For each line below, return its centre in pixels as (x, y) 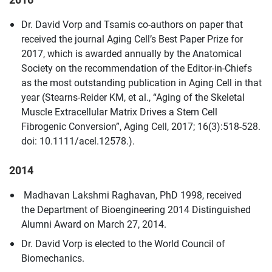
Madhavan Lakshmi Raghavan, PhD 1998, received (131, 194)
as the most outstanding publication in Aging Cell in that (141, 82)
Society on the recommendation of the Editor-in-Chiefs (137, 67)
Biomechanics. (53, 257)
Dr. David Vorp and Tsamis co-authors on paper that (132, 24)
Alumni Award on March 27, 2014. (94, 223)
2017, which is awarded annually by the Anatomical (131, 53)
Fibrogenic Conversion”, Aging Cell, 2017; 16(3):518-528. (141, 126)
